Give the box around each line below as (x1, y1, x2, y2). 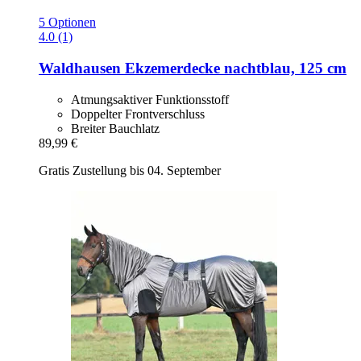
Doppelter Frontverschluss (71, 106, 205, 121)
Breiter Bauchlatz (71, 121, 160, 135)
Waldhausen (39, 60, 121, 77)
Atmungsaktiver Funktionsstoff (71, 92, 229, 106)
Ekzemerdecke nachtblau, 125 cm (121, 60, 346, 77)
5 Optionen (39, 15, 96, 30)
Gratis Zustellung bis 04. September (39, 163, 221, 177)
